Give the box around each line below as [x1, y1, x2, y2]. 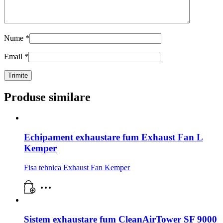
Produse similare [4, 90, 91, 104]
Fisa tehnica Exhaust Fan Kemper [24, 163, 130, 172]
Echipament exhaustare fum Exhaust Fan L [24, 132, 203, 143]
